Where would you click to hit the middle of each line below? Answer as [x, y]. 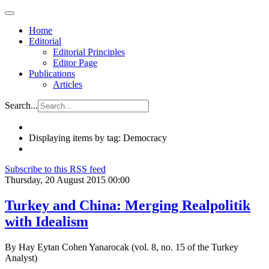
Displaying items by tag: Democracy [98, 138]
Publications [52, 74]
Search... [21, 105]
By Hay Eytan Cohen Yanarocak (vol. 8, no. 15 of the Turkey [122, 247]
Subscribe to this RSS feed [55, 169]
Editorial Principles [89, 52]
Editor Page [75, 63]
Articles [68, 84]
